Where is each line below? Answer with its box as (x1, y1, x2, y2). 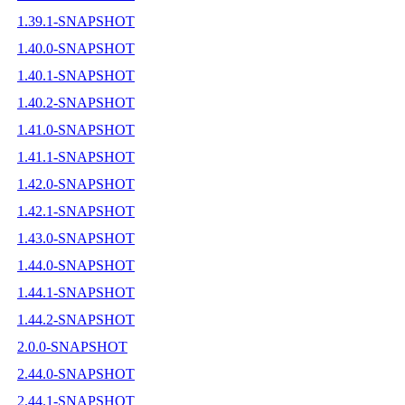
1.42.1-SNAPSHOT (17, 202, 135, 219)
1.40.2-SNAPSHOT (17, 94, 135, 110)
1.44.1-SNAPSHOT (17, 284, 135, 300)
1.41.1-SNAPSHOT (17, 148, 135, 165)
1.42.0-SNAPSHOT (17, 175, 135, 192)
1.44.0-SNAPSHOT (17, 257, 135, 273)
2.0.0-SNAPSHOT (17, 338, 127, 354)
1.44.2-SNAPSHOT (17, 311, 135, 327)
